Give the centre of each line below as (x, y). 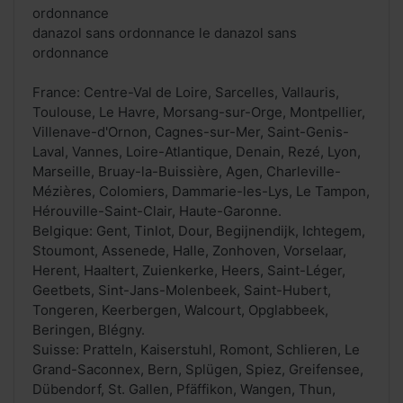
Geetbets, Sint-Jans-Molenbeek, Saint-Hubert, (182, 291)
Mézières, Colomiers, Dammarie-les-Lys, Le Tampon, (201, 192)
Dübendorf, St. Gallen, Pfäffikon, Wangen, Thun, (184, 390)
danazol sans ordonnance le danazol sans (165, 33)
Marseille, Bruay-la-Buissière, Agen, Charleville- (187, 172)
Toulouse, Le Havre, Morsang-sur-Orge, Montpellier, (199, 112)
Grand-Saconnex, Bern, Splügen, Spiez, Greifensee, (198, 370)
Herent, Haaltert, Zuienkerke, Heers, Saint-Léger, (189, 271)
